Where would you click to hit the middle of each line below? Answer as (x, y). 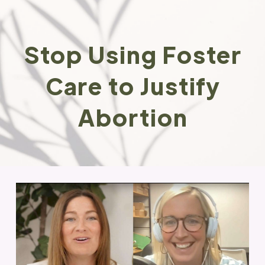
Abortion (133, 117)
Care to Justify (133, 85)
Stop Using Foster (133, 54)
